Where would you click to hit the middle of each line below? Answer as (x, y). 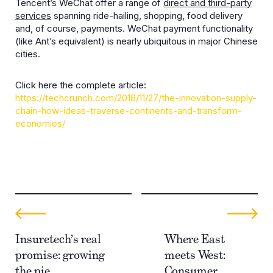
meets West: (195, 254)
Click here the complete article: (81, 85)
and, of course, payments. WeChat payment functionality (134, 28)
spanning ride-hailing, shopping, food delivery (147, 16)
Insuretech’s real (58, 239)
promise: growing (60, 254)
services (33, 16)
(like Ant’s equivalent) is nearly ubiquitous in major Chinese (136, 41)
